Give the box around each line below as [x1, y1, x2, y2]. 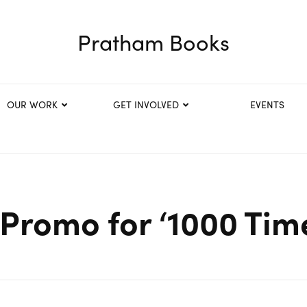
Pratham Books [77, 26, 230, 58]
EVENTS [250, 97, 285, 111]
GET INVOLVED [113, 97, 179, 111]
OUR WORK [6, 97, 58, 111]
